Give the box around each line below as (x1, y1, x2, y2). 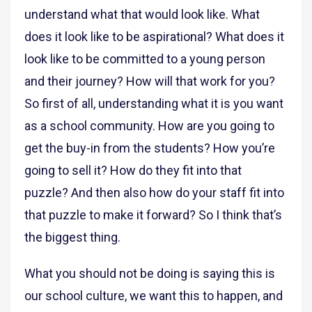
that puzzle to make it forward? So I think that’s (24, 208, 282, 223)
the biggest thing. (24, 230, 123, 245)
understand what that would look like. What (24, 7, 260, 22)
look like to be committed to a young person (24, 52, 265, 67)
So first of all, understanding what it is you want (24, 96, 283, 111)
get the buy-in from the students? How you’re (24, 141, 275, 156)
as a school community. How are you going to (24, 118, 274, 134)
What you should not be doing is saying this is (24, 266, 275, 281)
